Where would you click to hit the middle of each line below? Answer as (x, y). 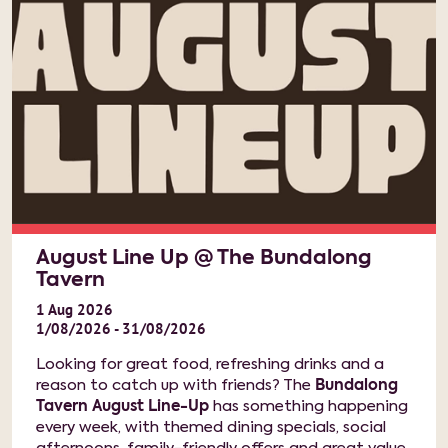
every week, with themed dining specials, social (211, 427)
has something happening (308, 406)
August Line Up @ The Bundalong (204, 259)
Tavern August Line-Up (122, 406)
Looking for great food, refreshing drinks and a (210, 364)
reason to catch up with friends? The (175, 385)
